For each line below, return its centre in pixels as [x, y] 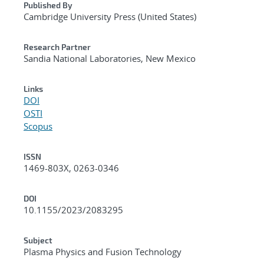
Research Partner [57, 47]
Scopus [38, 126]
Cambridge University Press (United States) [110, 16]
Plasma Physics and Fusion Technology [103, 251]
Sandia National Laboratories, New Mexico [110, 58]
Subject [38, 240]
